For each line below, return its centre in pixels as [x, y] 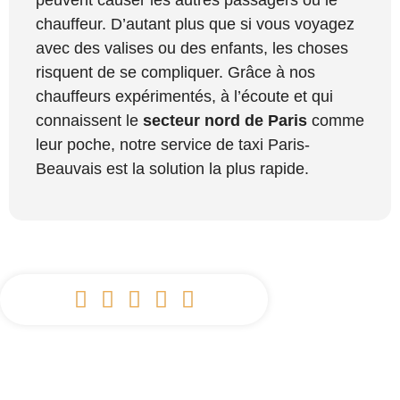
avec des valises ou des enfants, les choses [192, 49]
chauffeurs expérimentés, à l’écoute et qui [184, 97]
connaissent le [89, 121]
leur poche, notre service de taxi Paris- [173, 145]
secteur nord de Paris [225, 121]
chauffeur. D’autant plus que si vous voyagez [195, 25]
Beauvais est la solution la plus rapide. [172, 169]
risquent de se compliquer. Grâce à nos [175, 73]
